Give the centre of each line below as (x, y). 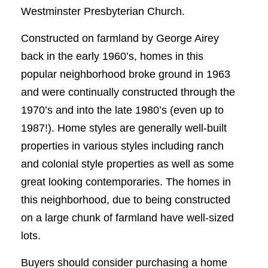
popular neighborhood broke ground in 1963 (126, 74)
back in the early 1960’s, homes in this (112, 56)
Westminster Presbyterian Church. (103, 11)
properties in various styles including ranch (122, 146)
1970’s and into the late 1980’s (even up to (122, 110)
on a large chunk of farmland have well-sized (127, 218)
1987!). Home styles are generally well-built (124, 128)
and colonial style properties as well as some (127, 164)
